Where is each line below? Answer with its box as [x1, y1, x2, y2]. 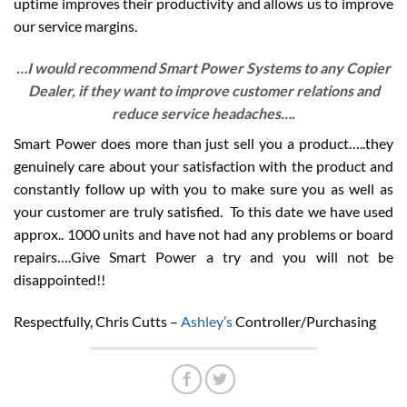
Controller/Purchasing [233, 312, 376, 330]
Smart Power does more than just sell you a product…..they [14, 134, 393, 152]
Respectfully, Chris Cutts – [14, 312, 181, 330]
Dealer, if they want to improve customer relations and [27, 81, 380, 99]
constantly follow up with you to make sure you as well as [14, 179, 393, 197]
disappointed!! [14, 270, 105, 288]
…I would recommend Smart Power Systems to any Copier [16, 58, 391, 76]
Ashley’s [181, 312, 233, 330]
